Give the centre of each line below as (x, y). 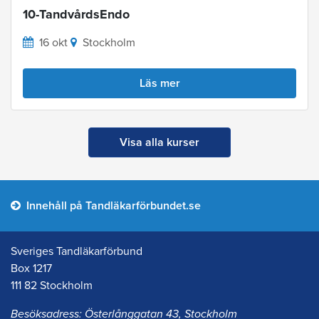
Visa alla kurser (159, 142)
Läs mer (159, 83)
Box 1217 (31, 268)
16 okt (53, 42)
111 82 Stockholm (52, 285)
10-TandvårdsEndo (76, 14)
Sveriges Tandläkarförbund (77, 251)
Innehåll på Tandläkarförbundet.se (114, 205)
